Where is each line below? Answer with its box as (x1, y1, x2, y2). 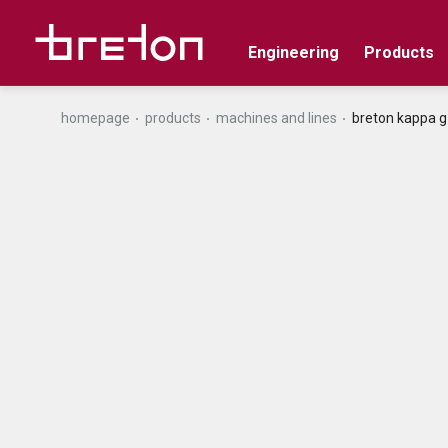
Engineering (247, 42, 339, 62)
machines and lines (215, 110, 337, 126)
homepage (60, 110, 130, 126)
